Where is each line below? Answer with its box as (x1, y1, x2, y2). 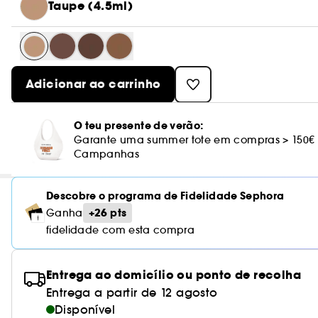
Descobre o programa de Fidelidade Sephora (46, 189, 285, 203)
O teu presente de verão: (74, 119, 204, 133)
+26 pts (88, 206, 127, 220)
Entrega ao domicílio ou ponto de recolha (46, 267, 301, 283)
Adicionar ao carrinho (26, 76, 161, 92)
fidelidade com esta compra (46, 224, 195, 236)
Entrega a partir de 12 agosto (46, 285, 218, 300)
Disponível (55, 302, 115, 317)
